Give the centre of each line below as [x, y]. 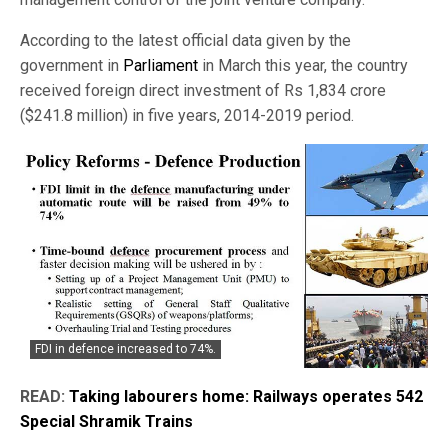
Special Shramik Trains [106, 422]
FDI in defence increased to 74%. [125, 349]
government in [71, 65]
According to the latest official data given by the [185, 40]
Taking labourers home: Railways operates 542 [246, 397]
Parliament [160, 65]
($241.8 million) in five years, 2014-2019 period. [187, 115]
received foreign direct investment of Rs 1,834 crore [203, 90]
